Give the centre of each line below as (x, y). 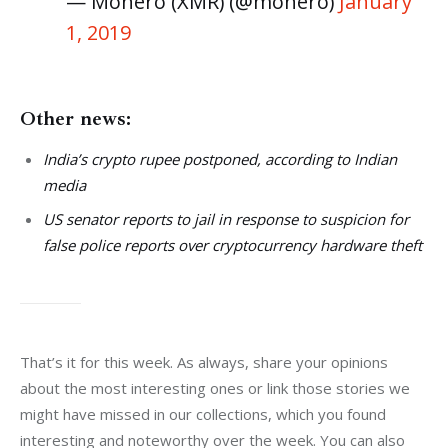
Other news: (75, 119)
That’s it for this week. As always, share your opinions (206, 362)
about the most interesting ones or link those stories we (217, 388)
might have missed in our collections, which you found (205, 414)
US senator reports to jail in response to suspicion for (225, 219)
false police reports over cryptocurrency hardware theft (232, 245)
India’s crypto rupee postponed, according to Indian (219, 159)
